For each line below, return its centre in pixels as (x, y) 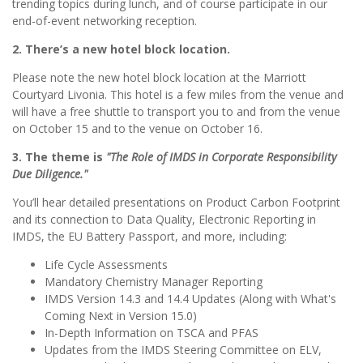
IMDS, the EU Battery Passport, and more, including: (149, 237)
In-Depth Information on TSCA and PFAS (152, 333)
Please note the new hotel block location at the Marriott (159, 78)
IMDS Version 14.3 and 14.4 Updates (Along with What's (190, 299)
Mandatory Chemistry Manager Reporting (154, 282)
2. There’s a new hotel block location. (121, 49)
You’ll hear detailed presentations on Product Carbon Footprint (176, 203)
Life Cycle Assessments (106, 265)
